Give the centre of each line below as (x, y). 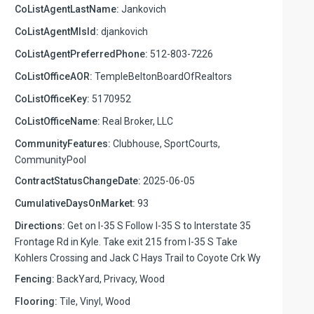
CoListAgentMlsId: (57, 31)
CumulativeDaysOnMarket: (75, 203)
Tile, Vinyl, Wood (94, 301)
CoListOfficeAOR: (54, 76)
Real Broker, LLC (137, 121)
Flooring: (36, 301)
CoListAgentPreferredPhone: (81, 54)
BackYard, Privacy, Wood (110, 279)
